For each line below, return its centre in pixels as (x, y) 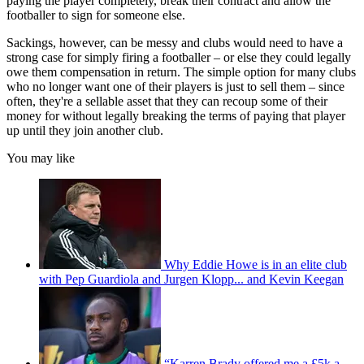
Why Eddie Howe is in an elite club (256, 264)
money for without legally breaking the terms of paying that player (176, 115)
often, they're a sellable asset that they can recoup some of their (167, 101)
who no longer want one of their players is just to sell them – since (175, 86)
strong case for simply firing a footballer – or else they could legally (179, 57)
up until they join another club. (87, 130)
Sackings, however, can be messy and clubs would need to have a (175, 42)
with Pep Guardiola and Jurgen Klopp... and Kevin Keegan (191, 279)
